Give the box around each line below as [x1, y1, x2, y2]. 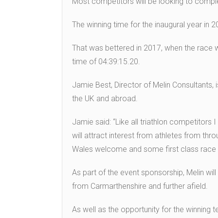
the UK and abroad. [72, 94, 138, 104]
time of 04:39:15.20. [72, 57, 140, 67]
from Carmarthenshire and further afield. [72, 182, 208, 191]
